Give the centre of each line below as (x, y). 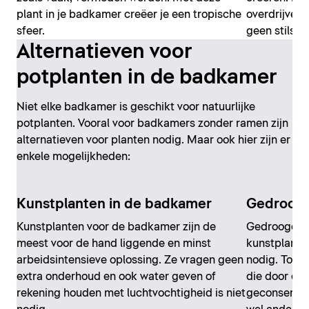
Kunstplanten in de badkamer (114, 205)
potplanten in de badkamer (147, 77)
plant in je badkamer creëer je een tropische (129, 14)
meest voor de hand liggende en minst (114, 244)
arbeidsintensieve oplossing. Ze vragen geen (130, 260)
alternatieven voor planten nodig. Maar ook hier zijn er (153, 140)
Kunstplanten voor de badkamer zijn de (116, 227)
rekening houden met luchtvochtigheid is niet (131, 293)
